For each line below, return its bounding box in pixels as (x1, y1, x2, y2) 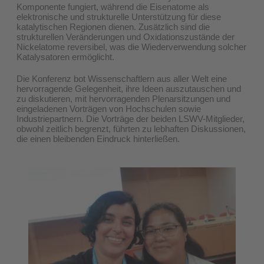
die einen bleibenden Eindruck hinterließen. (16, 133, 180, 144)
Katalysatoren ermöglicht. (16, 51, 114, 62)
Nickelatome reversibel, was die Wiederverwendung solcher (16, 41, 246, 52)
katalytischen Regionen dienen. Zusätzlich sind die (16, 21, 210, 32)
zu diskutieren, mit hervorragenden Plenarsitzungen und (16, 93, 230, 104)
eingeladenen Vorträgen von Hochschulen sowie (16, 103, 201, 114)
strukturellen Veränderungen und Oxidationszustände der (16, 31, 235, 42)
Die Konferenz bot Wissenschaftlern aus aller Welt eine (16, 73, 227, 84)
